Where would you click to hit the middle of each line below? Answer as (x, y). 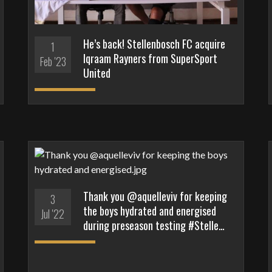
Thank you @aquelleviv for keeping (155, 196)
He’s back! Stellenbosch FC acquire (154, 43)
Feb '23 (53, 61)
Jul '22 (53, 213)
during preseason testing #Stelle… (154, 225)
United (97, 73)
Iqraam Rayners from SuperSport (150, 58)
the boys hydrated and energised (149, 210)
